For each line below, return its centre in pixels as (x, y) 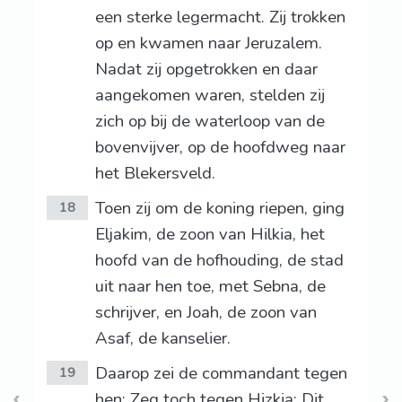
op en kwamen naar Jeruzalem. (208, 44)
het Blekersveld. (155, 174)
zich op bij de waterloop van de (210, 122)
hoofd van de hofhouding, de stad (219, 261)
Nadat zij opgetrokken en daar (206, 70)
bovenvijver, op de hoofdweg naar (220, 148)
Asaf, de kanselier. (162, 339)
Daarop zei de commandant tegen (221, 374)
